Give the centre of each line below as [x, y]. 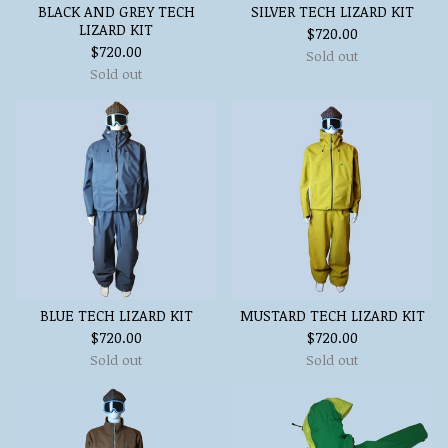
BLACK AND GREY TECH [116, 11]
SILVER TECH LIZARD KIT [332, 11]
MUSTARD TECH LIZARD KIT [332, 315]
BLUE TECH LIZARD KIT [116, 315]
